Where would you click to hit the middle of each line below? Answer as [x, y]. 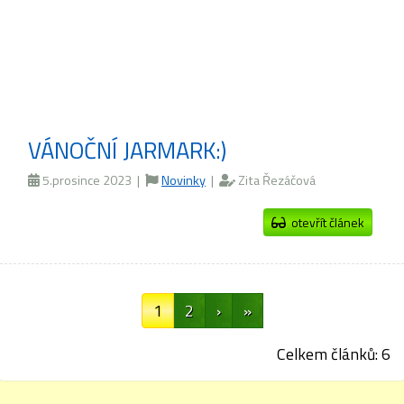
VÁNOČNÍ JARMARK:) [127, 150]
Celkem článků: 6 [334, 354]
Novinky [184, 180]
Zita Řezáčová [275, 180]
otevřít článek [325, 222]
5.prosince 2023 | [92, 180]
